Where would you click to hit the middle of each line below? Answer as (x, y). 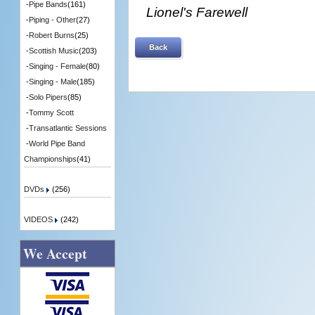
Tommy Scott (51, 113)
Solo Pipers (48, 97)
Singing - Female (57, 66)
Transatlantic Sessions (67, 128)
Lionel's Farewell (197, 12)
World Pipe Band (57, 144)
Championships (50, 159)
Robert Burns (51, 36)
